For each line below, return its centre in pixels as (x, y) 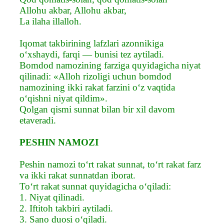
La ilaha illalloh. (50, 21)
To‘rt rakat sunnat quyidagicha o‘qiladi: (95, 186)
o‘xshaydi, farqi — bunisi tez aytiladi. (92, 54)
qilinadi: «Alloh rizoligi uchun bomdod (95, 76)
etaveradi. (38, 120)
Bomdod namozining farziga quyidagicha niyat (110, 65)
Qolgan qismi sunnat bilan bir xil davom (97, 109)
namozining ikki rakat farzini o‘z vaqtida (97, 87)
